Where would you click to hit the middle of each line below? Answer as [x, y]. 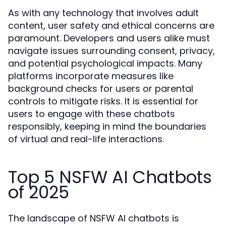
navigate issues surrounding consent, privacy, [111, 51]
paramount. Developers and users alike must [109, 38]
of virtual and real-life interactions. [86, 139]
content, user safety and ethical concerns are [111, 25]
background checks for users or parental [101, 89]
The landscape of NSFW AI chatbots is [94, 218]
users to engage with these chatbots [92, 114]
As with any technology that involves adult [103, 13]
